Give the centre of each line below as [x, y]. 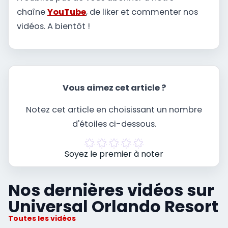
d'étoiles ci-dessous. [114, 124]
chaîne [32, 12]
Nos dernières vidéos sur [111, 190]
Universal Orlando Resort [113, 207]
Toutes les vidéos [42, 219]
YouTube [67, 12]
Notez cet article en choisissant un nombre [114, 109]
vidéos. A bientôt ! [53, 26]
